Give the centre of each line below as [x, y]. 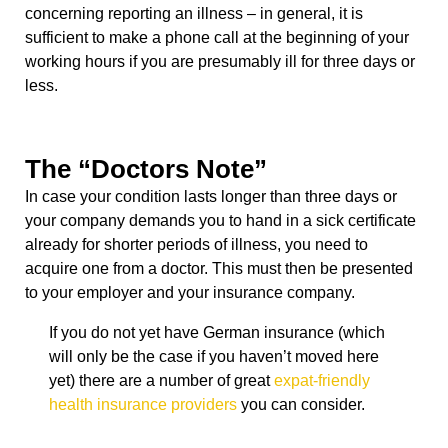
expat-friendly [322, 380]
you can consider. [301, 404]
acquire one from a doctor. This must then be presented [219, 268]
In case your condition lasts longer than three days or [211, 196]
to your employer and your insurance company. [192, 292]
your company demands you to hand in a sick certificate [220, 220]
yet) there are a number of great [161, 380]
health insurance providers [143, 404]
